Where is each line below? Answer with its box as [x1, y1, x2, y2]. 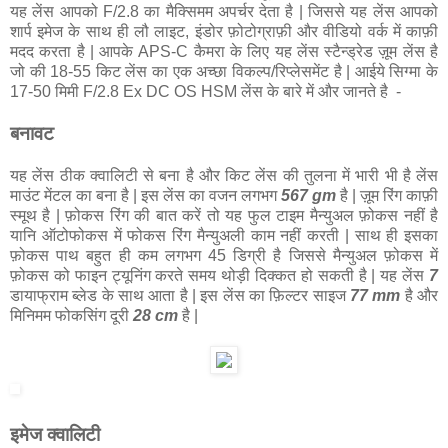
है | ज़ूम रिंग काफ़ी [336, 187, 438, 205]
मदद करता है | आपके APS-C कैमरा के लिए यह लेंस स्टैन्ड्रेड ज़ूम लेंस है [10, 43, 438, 61]
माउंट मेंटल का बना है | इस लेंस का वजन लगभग [10, 187, 281, 205]
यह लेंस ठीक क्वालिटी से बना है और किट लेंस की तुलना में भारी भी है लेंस [10, 167, 438, 185]
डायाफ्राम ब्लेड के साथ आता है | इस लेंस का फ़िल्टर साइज [10, 287, 350, 305]
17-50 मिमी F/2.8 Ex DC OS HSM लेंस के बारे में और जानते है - [10, 83, 401, 101]
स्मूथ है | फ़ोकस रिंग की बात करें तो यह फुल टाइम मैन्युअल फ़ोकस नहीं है [10, 207, 438, 225]
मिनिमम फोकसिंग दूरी [10, 307, 133, 325]
